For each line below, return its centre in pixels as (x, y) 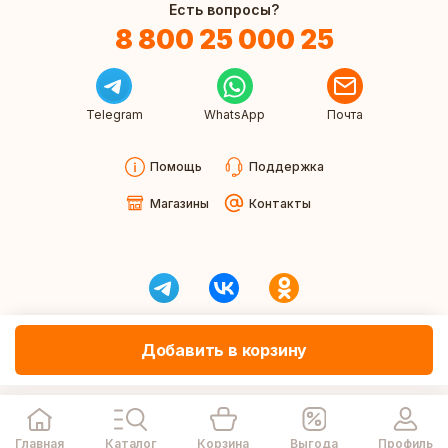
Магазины (179, 203)
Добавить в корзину (224, 350)
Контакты (279, 203)
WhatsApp (234, 114)
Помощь (175, 166)
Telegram (114, 114)
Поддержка (286, 166)
